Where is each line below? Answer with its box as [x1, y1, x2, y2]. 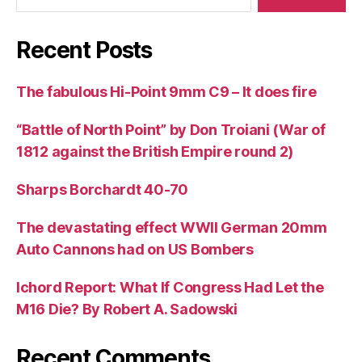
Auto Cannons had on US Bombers [16, 241, 254, 259]
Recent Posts [16, 36, 153, 65]
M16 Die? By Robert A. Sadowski [16, 301, 238, 318]
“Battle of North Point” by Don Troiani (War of [16, 121, 326, 139]
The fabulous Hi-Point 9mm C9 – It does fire [16, 83, 317, 101]
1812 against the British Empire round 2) [16, 143, 294, 161]
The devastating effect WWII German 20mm [16, 219, 327, 237]
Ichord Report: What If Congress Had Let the [16, 279, 324, 297]
